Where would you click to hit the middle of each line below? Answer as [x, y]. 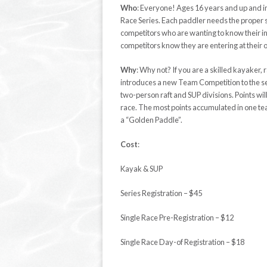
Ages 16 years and [208, 8]
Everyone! [158, 8]
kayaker [247, 70]
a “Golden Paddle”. [151, 120]
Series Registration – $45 [189, 193]
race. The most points [156, 107]
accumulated [214, 107]
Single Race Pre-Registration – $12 [177, 218]
